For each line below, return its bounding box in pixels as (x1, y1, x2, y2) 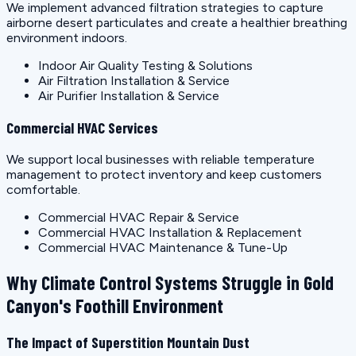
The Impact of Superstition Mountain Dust (6, 332, 250, 351)
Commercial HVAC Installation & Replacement (38, 224, 302, 240)
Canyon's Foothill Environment (6, 293, 223, 317)
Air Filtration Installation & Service (38, 73, 230, 89)
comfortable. (6, 181, 80, 197)
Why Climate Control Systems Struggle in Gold (6, 270, 334, 294)
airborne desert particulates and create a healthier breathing (6, 15, 347, 31)
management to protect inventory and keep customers (6, 166, 322, 182)
